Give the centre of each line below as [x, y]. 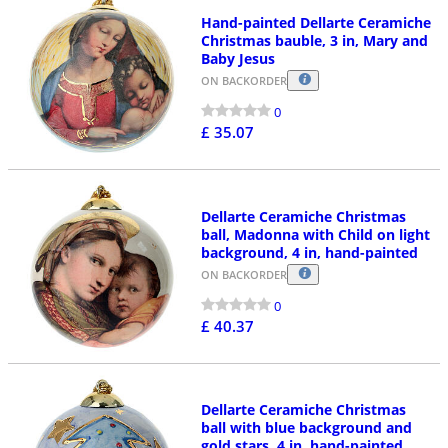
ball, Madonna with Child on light [315, 234]
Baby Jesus [237, 59]
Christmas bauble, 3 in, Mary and [314, 41]
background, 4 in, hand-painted [309, 252]
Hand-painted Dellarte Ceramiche [315, 23]
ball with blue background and [306, 428]
